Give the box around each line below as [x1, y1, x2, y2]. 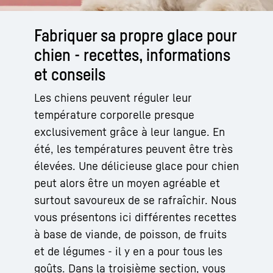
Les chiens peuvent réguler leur [34, 90, 192, 104]
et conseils [34, 63, 105, 84]
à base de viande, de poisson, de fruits [34, 227, 227, 241]
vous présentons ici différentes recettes [34, 210, 236, 224]
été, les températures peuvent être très [34, 141, 233, 155]
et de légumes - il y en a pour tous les [34, 244, 222, 258]
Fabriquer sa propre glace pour [34, 24, 236, 45]
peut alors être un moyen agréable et [34, 175, 220, 190]
